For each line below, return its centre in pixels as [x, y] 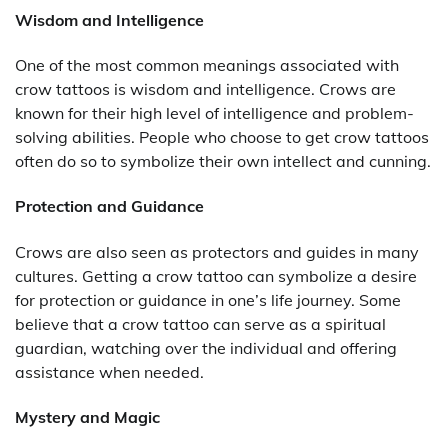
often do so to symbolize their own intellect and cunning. [223, 161]
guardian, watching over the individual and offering [206, 347]
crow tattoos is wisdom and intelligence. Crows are [205, 89]
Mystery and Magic [87, 416]
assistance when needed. [109, 371]
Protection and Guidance [109, 206]
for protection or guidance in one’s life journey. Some [208, 299]
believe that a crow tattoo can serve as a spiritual [200, 323]
